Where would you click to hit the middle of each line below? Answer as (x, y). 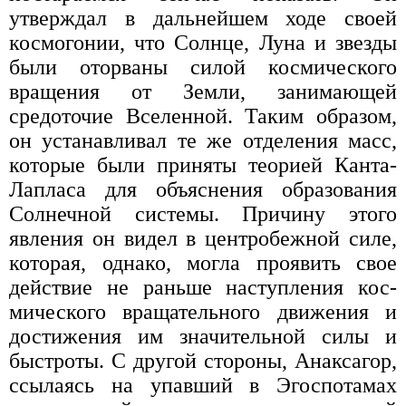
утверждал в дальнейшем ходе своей (203, 18)
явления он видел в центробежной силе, (203, 238)
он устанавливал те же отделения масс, (203, 140)
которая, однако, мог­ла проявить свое (203, 262)
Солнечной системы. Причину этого (203, 213)
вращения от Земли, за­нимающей (203, 91)
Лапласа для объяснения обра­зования (203, 189)
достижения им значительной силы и (203, 336)
